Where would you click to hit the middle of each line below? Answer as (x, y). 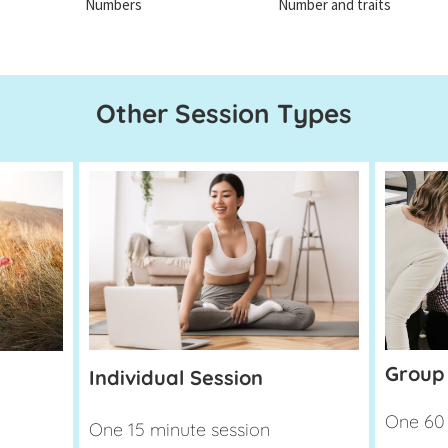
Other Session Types (223, 113)
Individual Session (176, 378)
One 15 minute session (180, 430)
